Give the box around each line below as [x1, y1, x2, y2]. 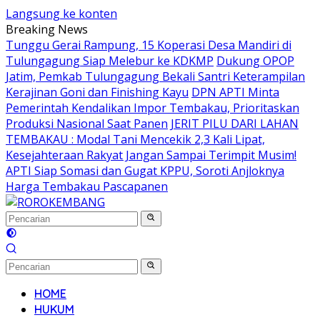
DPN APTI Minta [191, 84, 279, 100]
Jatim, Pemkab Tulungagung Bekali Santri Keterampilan [6, 69, 305, 84]
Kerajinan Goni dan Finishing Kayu [6, 84, 189, 100]
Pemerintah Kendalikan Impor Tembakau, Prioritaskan [6, 100, 299, 116]
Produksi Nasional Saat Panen [6, 116, 168, 131]
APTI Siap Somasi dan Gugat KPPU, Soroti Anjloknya [6, 163, 284, 179]
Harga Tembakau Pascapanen [6, 179, 168, 194]
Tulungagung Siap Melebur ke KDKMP [6, 53, 214, 69]
